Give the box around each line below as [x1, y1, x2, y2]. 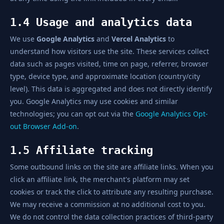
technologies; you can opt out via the [10, 109, 133, 118]
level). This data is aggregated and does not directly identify [10, 84, 212, 93]
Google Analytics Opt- [135, 109, 208, 118]
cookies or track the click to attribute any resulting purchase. [10, 187, 213, 196]
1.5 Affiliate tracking [10, 144, 153, 156]
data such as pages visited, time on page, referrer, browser [10, 59, 208, 68]
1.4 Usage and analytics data [10, 16, 192, 28]
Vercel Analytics [111, 34, 166, 43]
